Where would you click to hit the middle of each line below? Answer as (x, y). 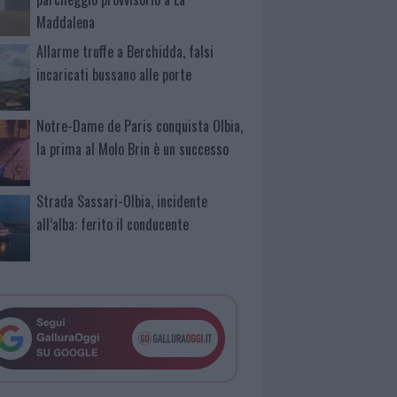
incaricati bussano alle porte (114, 74)
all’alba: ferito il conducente (113, 225)
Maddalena (66, 22)
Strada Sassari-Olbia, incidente (122, 202)
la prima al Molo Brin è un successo (133, 149)
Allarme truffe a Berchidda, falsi (125, 51)
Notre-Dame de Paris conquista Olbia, (140, 126)
